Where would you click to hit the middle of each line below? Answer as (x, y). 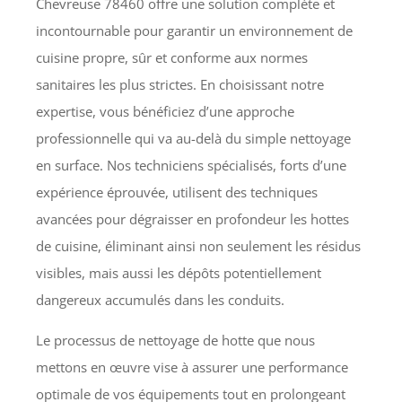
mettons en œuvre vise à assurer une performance (192, 367)
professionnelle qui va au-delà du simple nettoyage (194, 139)
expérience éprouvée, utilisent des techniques (177, 192)
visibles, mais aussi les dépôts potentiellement (179, 273)
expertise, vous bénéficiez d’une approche (166, 112)
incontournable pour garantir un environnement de (195, 31)
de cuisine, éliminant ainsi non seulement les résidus (199, 246)
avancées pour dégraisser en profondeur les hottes (193, 219)
